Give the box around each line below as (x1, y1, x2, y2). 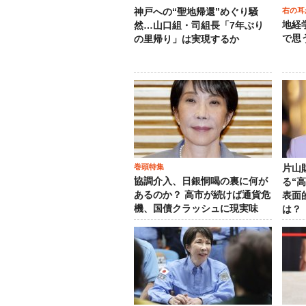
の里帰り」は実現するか (134, 34, 239, 44)
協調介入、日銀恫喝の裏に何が (134, 176, 268, 186)
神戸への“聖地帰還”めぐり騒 (134, 7, 258, 17)
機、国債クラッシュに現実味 (134, 204, 258, 214)
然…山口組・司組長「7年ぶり (134, 20, 264, 31)
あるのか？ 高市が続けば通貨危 (134, 190, 270, 200)
